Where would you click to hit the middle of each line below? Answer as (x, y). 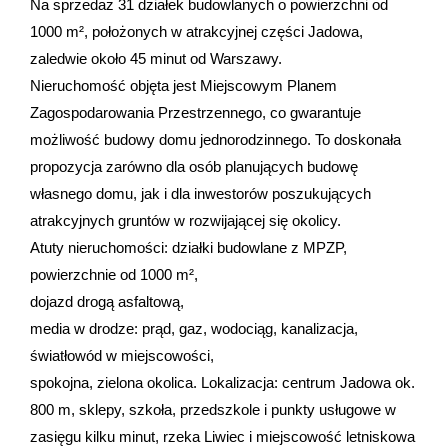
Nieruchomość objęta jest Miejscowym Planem (183, 85)
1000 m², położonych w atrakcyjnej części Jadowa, (196, 31)
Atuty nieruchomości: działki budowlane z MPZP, (188, 247)
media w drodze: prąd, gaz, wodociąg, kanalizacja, (194, 328)
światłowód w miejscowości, (122, 355)
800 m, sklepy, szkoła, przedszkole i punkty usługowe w (213, 409)
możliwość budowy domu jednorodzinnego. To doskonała (215, 139)
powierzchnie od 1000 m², (114, 274)
